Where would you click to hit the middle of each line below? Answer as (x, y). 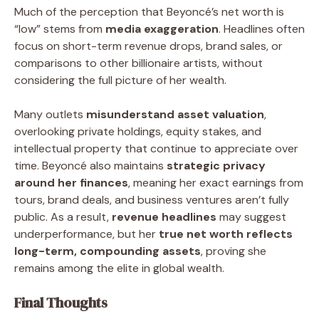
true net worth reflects (226, 234)
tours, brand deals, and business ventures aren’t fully (152, 199)
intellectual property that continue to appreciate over (156, 148)
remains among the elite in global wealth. (119, 268)
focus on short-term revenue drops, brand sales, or (148, 46)
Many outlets (50, 114)
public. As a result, (63, 216)
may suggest (251, 216)
